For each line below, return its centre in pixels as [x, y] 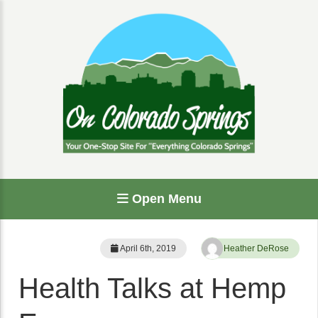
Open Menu [165, 199]
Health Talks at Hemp [152, 288]
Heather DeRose [256, 248]
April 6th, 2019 [147, 248]
